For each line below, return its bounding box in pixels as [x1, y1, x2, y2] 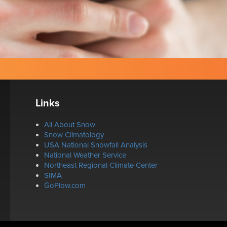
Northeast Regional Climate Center [44, 161, 158, 170]
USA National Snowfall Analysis [44, 140, 147, 150]
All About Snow [44, 120, 95, 130]
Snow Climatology [44, 130, 104, 140]
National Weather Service [44, 150, 126, 160]
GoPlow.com [44, 181, 86, 191]
